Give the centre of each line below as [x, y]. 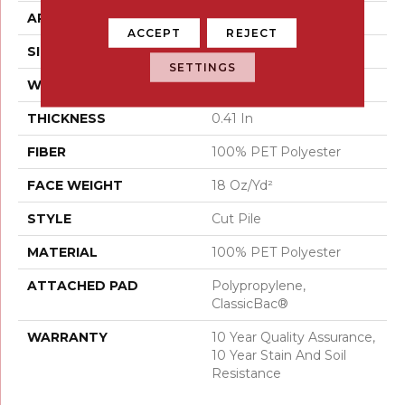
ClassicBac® [250, 303]
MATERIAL [62, 252]
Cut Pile [236, 218]
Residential [246, 18]
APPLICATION [75, 18]
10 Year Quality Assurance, [293, 337]
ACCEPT [154, 32]
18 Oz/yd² [242, 185]
